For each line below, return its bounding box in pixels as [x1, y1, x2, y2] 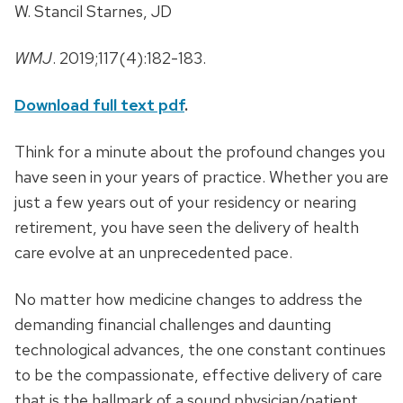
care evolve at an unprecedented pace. [14, 241, 292, 263]
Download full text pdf [14, 94, 184, 115]
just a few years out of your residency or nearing [14, 191, 356, 212]
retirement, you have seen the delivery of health [14, 216, 359, 237]
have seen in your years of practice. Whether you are [14, 166, 389, 187]
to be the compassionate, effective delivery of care [14, 363, 382, 385]
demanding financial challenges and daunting [14, 313, 331, 335]
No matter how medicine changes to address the [14, 288, 363, 309]
